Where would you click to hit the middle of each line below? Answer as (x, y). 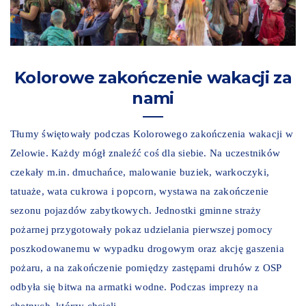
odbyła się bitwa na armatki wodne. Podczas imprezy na (134, 287)
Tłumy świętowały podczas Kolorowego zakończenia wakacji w (152, 134)
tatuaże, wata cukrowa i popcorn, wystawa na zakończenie (140, 191)
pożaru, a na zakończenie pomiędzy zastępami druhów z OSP (146, 267)
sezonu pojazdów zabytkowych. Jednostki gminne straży (136, 210)
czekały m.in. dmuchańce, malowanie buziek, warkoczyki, (140, 172)
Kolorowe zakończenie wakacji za (153, 77)
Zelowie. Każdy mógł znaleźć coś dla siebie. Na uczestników (145, 153)
